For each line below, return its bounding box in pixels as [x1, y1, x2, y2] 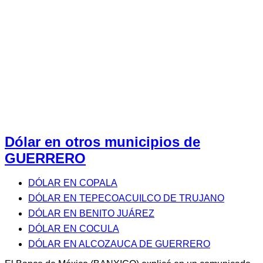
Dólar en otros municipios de [5, 133, 200, 150]
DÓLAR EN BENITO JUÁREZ [28, 208, 154, 219]
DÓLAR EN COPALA [28, 178, 117, 188]
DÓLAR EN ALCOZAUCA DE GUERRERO [28, 239, 210, 249]
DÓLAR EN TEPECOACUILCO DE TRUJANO [28, 193, 224, 204]
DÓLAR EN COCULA [28, 224, 119, 234]
